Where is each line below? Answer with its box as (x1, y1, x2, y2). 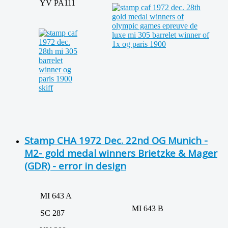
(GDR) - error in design (24, 159, 126, 172)
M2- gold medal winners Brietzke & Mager (24, 146, 217, 159)
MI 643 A (26, 191, 72, 200)
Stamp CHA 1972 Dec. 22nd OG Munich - (24, 133, 208, 147)
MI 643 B (118, 204, 163, 213)
